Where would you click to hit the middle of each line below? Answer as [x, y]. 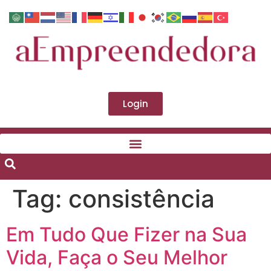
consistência [142, 199]
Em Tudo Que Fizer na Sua [126, 235]
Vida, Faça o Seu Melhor [117, 258]
